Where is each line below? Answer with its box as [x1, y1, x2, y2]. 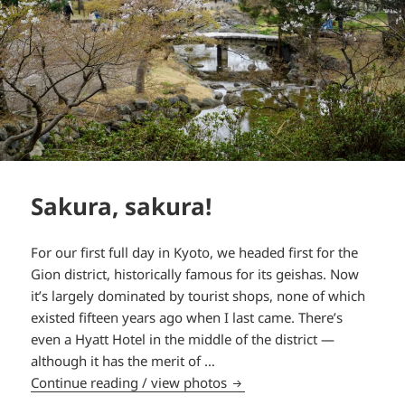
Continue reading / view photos [31, 372, 231, 391]
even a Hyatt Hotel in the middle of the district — [31, 329, 335, 348]
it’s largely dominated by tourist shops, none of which [31, 286, 366, 305]
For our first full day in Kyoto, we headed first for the [31, 242, 359, 261]
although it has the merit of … [31, 351, 216, 370]
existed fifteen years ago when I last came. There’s [31, 307, 344, 326]
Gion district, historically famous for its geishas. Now [31, 264, 360, 283]
